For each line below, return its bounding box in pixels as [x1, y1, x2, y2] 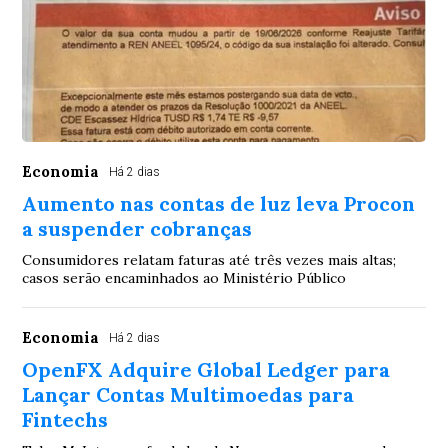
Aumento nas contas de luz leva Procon [22, 191, 416, 216]
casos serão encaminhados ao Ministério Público [22, 269, 347, 287]
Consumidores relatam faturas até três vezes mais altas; [22, 251, 397, 269]
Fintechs [22, 407, 109, 432]
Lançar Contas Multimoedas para [22, 382, 355, 407]
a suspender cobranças [22, 216, 253, 241]
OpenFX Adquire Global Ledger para [22, 357, 391, 382]
